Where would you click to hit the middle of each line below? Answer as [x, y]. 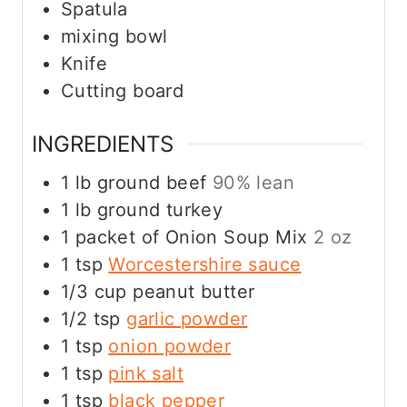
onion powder [170, 347]
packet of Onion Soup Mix [191, 238]
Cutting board [123, 90]
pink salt [146, 374]
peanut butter [194, 292]
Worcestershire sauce [205, 265]
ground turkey [160, 210]
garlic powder [187, 319]
